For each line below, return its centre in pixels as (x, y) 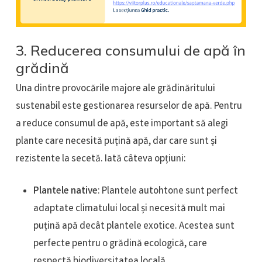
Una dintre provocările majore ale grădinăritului (115, 89)
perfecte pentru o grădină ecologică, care (120, 244)
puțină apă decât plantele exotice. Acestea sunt (134, 227)
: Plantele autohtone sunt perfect (168, 192)
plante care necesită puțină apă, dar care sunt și (116, 142)
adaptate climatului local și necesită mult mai (129, 209)
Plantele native (65, 192)
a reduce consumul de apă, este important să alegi (122, 124)
